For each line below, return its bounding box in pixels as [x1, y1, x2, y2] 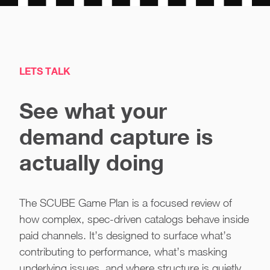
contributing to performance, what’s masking [19, 245, 227, 258]
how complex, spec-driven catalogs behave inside [19, 213, 249, 225]
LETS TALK [19, 65, 71, 77]
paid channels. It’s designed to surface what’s [19, 229, 231, 242]
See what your [19, 98, 167, 124]
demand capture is [19, 124, 213, 149]
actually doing [19, 149, 164, 175]
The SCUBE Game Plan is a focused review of [19, 196, 232, 209]
